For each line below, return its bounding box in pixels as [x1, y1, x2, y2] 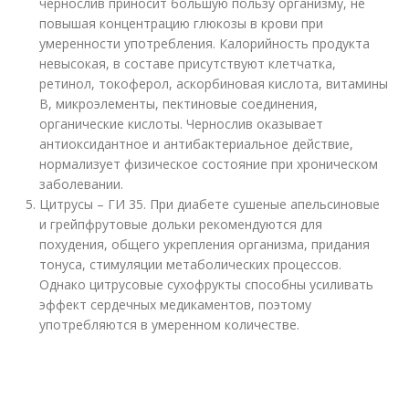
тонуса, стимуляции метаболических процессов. [39, 256, 342, 273]
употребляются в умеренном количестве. [39, 316, 300, 333]
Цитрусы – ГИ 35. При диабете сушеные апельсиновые [39, 195, 381, 213]
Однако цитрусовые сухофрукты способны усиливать [39, 276, 374, 293]
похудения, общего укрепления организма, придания [39, 236, 371, 253]
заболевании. [39, 175, 124, 193]
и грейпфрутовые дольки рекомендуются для [39, 215, 323, 233]
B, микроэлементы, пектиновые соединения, [39, 95, 319, 112]
